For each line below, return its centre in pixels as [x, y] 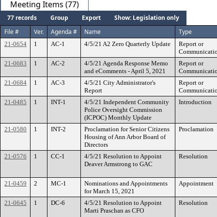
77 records [22, 18]
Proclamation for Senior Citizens [127, 129]
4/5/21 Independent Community [127, 102]
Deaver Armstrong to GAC [118, 164]
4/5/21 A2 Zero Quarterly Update [127, 44]
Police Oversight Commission [123, 110]
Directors [96, 145]
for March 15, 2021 [109, 191]
